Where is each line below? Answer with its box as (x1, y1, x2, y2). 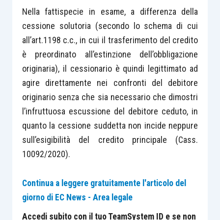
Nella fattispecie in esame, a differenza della (22, 6, 198, 17)
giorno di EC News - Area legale (22, 192, 133, 202)
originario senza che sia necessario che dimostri (22, 91, 198, 102)
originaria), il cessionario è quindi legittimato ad (22, 63, 198, 74)
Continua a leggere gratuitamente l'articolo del (22, 178, 186, 188)
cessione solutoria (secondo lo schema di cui (22, 20, 198, 31)
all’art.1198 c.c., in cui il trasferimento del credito (22, 34, 198, 45)
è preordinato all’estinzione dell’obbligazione (22, 49, 198, 59)
